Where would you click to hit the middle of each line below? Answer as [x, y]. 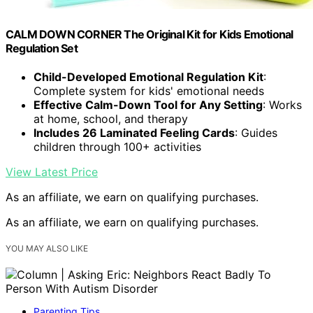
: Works [282, 104]
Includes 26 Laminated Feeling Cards [134, 132]
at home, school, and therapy [111, 118]
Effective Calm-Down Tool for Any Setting [148, 104]
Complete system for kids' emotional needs [149, 90]
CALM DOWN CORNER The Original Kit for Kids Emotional [150, 34]
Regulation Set [42, 48]
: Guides [256, 132]
